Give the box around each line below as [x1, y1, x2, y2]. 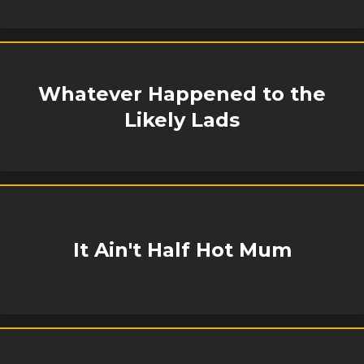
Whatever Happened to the [38, 82, 326, 106]
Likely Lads [124, 108, 240, 132]
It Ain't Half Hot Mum [72, 238, 292, 262]
